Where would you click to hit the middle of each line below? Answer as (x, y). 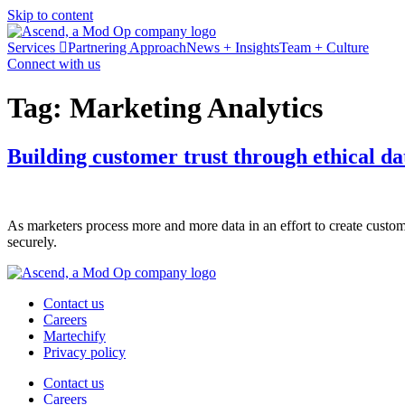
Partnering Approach (127, 47)
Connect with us (54, 64)
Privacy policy (85, 352)
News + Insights (233, 47)
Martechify (75, 335)
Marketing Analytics (196, 108)
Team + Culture (324, 47)
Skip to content (50, 15)
